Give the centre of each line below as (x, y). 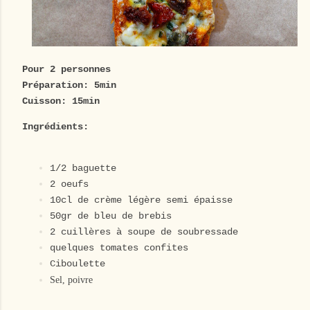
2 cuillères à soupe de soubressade (144, 232)
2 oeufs (69, 184)
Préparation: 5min (69, 85)
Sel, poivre (71, 280)
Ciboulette (77, 264)
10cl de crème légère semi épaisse (141, 200)
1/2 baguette (83, 168)
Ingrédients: (55, 127)
